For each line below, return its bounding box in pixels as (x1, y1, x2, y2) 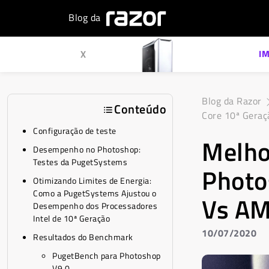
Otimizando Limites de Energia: (33, 174, 151, 187)
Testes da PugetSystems (33, 156, 127, 168)
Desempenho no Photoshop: (33, 143, 141, 156)
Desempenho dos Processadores (33, 199, 157, 212)
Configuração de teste (33, 124, 116, 137)
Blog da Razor (202, 94, 262, 108)
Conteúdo (114, 100, 166, 118)
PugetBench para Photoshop (52, 249, 161, 262)
